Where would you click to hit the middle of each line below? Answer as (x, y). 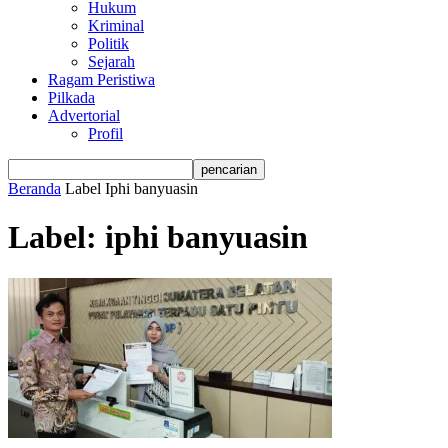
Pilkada (71, 97)
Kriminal (116, 25)
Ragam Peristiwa (101, 79)
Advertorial (84, 115)
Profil (105, 133)
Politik (108, 43)
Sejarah (111, 61)
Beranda (34, 188)
